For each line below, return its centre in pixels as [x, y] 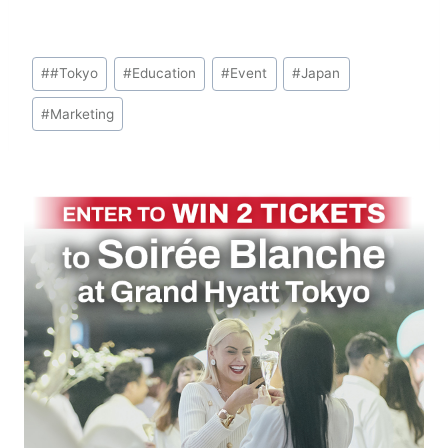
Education [164, 73]
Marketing [82, 113]
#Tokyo [74, 73]
